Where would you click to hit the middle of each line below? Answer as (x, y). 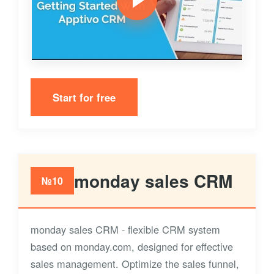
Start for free (84, 97)
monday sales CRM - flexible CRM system (125, 229)
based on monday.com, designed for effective (132, 246)
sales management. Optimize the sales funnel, (135, 263)
